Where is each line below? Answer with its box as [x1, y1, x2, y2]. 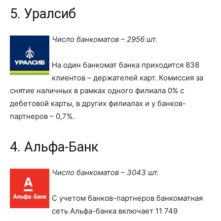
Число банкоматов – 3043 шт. [52, 167, 159, 177]
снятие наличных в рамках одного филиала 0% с [10, 85, 184, 95]
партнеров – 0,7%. [10, 111, 74, 121]
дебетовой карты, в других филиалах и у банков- [10, 98, 186, 108]
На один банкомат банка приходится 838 [52, 60, 199, 70]
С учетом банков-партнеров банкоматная [52, 193, 203, 203]
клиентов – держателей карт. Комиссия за [52, 73, 203, 82]
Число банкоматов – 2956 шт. [52, 34, 157, 44]
